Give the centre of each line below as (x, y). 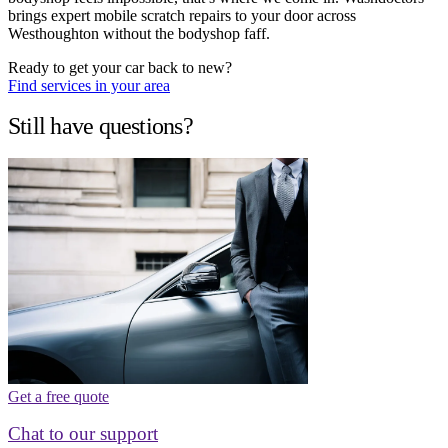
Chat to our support (83, 433)
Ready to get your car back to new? (120, 68)
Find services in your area (89, 86)
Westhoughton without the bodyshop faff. (139, 34)
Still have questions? (100, 125)
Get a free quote (58, 396)
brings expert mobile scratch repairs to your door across (182, 16)
